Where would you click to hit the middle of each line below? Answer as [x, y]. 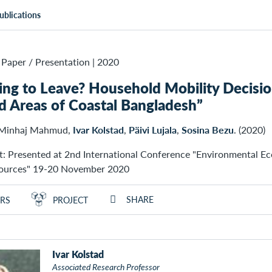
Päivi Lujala [153, 130]
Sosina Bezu [208, 130]
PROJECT [71, 200]
